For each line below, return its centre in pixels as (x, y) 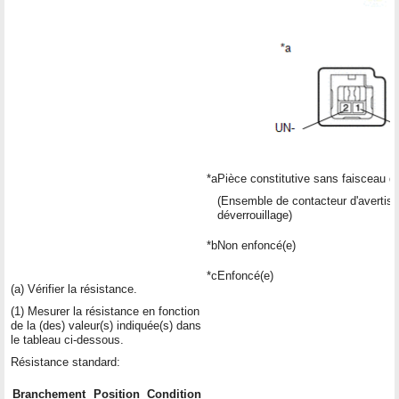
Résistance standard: (65, 362)
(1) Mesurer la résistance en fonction (105, 311)
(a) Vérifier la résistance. (74, 289)
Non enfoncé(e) (256, 245)
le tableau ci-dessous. (67, 339)
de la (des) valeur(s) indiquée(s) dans (106, 325)
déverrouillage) (255, 215)
